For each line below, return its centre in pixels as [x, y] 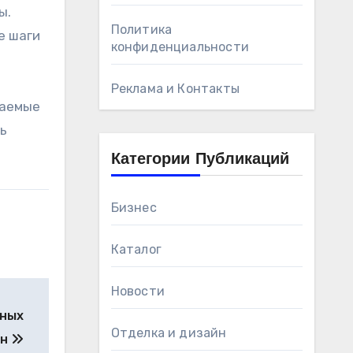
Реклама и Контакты [175, 89]
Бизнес [134, 208]
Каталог [136, 249]
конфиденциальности [180, 47]
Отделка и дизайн [169, 333]
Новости [137, 291]
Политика [141, 30]
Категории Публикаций [200, 160]
